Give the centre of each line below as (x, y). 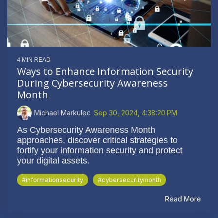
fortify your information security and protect (100, 150)
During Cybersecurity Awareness (92, 83)
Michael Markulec (62, 112)
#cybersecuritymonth (129, 180)
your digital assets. (53, 160)
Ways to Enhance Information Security (105, 71)
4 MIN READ (34, 60)
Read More (183, 199)
